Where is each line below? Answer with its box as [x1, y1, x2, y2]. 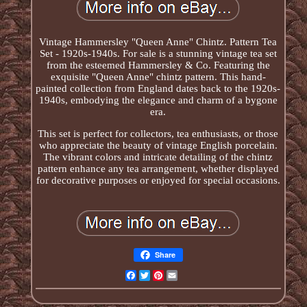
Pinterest [163, 269, 200, 281]
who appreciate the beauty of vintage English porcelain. [38, 139, 278, 151]
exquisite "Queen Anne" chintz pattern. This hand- [50, 71, 266, 82]
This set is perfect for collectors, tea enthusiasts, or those [38, 127, 279, 139]
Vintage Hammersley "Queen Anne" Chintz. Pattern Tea [39, 36, 278, 47]
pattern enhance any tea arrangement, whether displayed [37, 162, 279, 174]
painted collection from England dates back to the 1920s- [36, 82, 281, 94]
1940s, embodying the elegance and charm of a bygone [38, 94, 278, 106]
